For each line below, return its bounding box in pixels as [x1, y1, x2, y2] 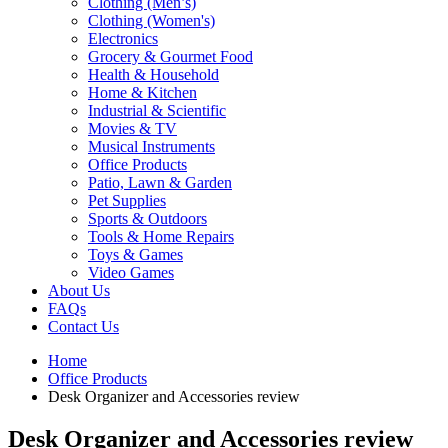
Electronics [88, 29, 158, 47]
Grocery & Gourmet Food [88, 47, 253, 65]
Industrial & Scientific [88, 101, 226, 119]
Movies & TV [88, 119, 177, 137]
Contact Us [48, 317, 119, 335]
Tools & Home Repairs [88, 227, 234, 245]
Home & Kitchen [88, 83, 197, 101]
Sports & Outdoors [88, 209, 207, 227]
